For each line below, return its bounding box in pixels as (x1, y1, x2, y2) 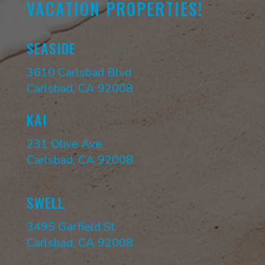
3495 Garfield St (26, 218, 115, 235)
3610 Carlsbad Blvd (26, 64, 131, 80)
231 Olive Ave (26, 136, 102, 153)
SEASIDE (26, 37, 76, 59)
